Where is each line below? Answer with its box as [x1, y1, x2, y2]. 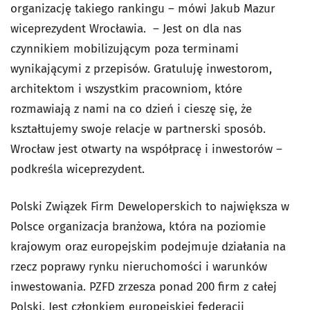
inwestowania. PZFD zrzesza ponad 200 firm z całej [10, 280, 277, 294]
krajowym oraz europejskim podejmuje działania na [10, 239, 286, 254]
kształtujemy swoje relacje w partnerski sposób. [10, 122, 266, 136]
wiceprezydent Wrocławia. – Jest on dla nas [10, 21, 241, 36]
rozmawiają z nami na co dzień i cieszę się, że [10, 102, 252, 116]
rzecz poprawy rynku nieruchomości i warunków [10, 259, 267, 274]
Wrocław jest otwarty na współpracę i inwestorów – [10, 142, 282, 156]
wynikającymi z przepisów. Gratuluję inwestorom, [10, 62, 272, 76]
